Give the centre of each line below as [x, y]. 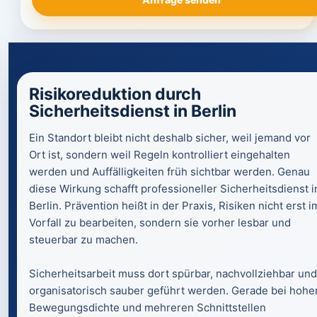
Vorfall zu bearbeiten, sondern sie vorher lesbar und [160, 223]
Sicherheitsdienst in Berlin [133, 111]
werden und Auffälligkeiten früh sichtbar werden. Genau [169, 172]
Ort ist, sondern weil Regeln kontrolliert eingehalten [160, 155]
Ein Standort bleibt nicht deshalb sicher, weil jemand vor [170, 138]
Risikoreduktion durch [115, 94]
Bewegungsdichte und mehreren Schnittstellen [148, 307]
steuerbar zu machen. [83, 240]
